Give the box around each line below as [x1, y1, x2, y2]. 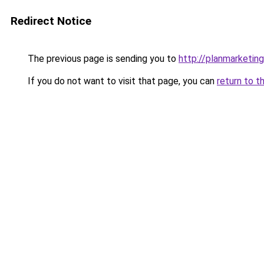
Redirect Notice [11, 14, 91, 28]
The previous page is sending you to [25, 53, 179, 64]
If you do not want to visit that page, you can [25, 75, 217, 87]
